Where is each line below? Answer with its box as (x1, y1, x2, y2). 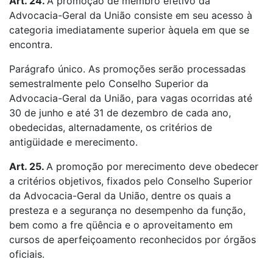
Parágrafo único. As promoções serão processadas (9, 63, 246, 75)
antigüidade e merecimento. (9, 136, 138, 148)
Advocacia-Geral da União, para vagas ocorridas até (9, 92, 252, 104)
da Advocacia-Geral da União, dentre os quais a (9, 190, 231, 202)
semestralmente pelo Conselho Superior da (9, 77, 208, 90)
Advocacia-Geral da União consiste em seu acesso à (9, 9, 252, 21)
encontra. (9, 38, 52, 51)
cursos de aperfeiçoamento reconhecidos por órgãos (9, 233, 256, 246)
